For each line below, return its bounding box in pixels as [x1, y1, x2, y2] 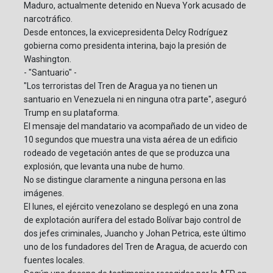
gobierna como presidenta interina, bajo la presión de [24, 41, 227, 51]
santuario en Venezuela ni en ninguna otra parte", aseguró [24, 94, 247, 105]
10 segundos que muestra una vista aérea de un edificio [24, 135, 238, 145]
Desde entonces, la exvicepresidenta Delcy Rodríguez [24, 27, 228, 38]
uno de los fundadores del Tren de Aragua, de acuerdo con [24, 242, 247, 252]
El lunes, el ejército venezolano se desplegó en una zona [24, 202, 238, 212]
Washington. [24, 54, 71, 65]
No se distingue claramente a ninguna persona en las [24, 175, 226, 185]
